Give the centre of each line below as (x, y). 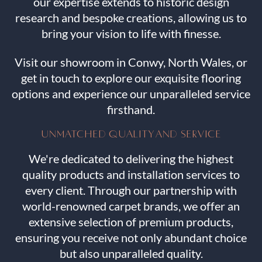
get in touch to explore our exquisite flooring (131, 78)
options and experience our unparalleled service (131, 94)
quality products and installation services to (131, 175)
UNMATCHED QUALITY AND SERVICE (131, 134)
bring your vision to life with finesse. (131, 34)
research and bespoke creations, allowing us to (131, 18)
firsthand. (131, 110)
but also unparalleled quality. (131, 254)
